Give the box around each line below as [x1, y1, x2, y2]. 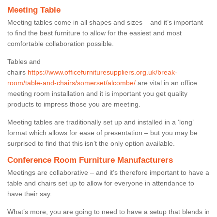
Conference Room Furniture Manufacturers [7, 155, 173, 165]
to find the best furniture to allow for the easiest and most [7, 29, 182, 37]
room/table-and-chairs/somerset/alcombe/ [7, 78, 136, 87]
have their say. [7, 189, 54, 198]
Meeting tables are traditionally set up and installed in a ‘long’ [7, 118, 193, 126]
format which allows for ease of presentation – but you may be [7, 128, 198, 137]
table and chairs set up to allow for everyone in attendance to [7, 179, 194, 187]
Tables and [7, 57, 41, 65]
